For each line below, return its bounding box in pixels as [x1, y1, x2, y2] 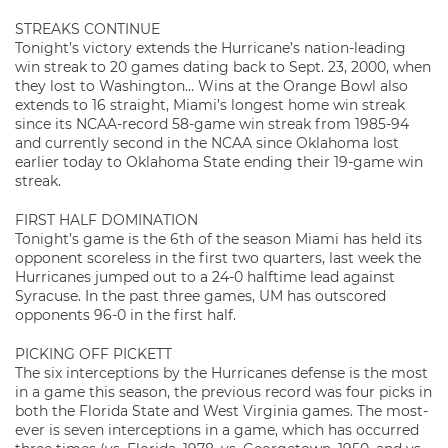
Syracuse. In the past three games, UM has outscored [15, 287, 386, 305]
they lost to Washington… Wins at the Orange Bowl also [15, 77, 408, 95]
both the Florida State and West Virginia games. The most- [15, 402, 428, 420]
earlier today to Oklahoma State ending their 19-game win [15, 153, 423, 171]
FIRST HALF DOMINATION [15, 211, 198, 229]
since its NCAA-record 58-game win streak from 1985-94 [15, 115, 409, 133]
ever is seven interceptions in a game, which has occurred [15, 421, 419, 439]
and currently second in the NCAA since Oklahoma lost [15, 134, 399, 152]
